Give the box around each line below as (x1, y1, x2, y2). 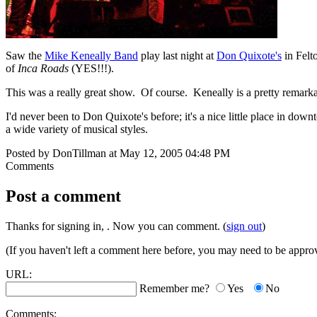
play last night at (138, 50, 217, 62)
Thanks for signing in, (6, 219, 107, 232)
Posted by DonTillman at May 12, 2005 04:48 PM (6, 147, 230, 159)
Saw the (6, 50, 45, 62)
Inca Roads (18, 62, 69, 74)
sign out (226, 219, 262, 232)
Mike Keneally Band (45, 50, 138, 62)
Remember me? (137, 282, 212, 294)
